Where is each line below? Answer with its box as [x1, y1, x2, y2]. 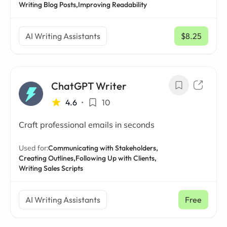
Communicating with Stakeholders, [48, 143, 158, 153]
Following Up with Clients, [75, 154, 157, 163]
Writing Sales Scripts [19, 164, 83, 173]
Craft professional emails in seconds [19, 120, 155, 130]
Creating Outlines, [19, 154, 75, 163]
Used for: [19, 143, 48, 153]
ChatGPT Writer [51, 80, 127, 92]
